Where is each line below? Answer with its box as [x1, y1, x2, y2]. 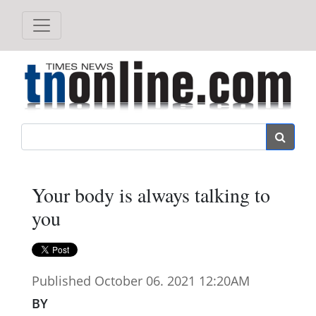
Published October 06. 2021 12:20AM [32, 272, 250, 289]
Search [157, 124, 188, 140]
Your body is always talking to [32, 181, 270, 208]
